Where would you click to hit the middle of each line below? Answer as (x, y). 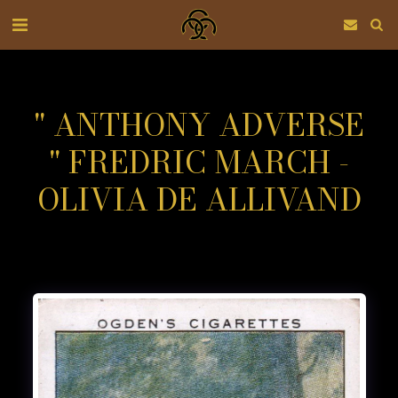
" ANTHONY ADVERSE (199, 125)
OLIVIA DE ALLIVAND (199, 200)
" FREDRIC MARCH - (199, 163)
